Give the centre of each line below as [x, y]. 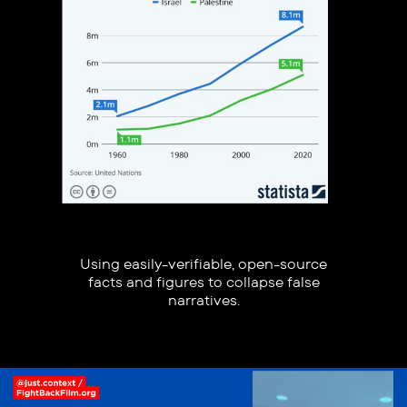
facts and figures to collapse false [203, 282]
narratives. [203, 300]
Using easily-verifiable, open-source [204, 264]
